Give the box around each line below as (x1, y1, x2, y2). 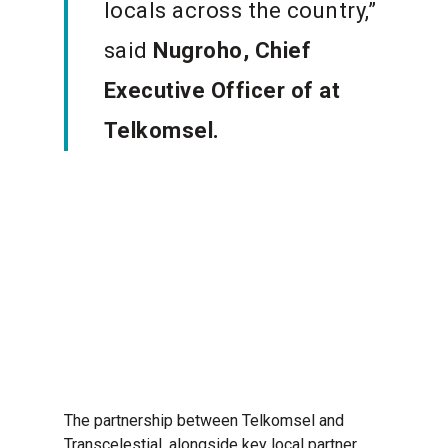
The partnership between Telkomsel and (64, 411, 345, 431)
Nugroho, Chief (153, 37, 312, 63)
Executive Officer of (103, 77, 314, 103)
